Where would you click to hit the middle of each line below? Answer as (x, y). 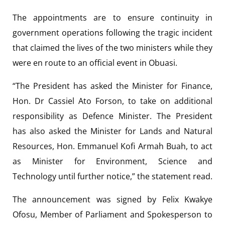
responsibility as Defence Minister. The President (113, 116)
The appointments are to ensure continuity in (113, 17)
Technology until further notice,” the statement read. (113, 176)
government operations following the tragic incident (113, 32)
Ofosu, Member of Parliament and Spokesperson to (113, 214)
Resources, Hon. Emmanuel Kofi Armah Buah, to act (113, 146)
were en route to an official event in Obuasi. (95, 63)
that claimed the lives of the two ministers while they (113, 47)
